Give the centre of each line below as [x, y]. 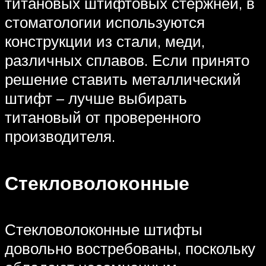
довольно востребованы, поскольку [130, 248]
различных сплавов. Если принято [127, 60]
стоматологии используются [105, 22]
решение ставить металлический [123, 79]
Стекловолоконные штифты [104, 229]
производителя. [60, 136]
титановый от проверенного [103, 117]
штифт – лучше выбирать [96, 98]
